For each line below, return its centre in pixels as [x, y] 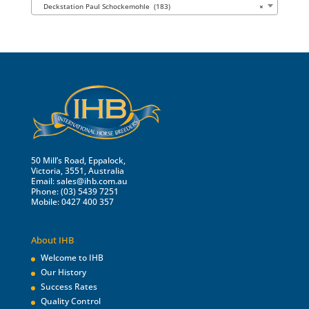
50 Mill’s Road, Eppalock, [78, 160]
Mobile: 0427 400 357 [72, 201]
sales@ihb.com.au [92, 181]
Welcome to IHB [72, 258]
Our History [63, 272]
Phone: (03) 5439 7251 [74, 191]
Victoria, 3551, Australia [77, 170]
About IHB [52, 240]
